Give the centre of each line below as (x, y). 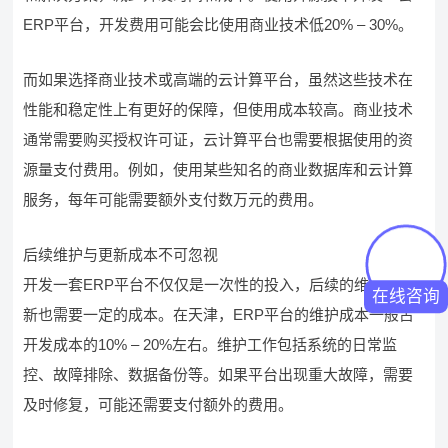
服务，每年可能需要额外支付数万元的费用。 (173, 199)
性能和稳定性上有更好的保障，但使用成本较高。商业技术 (218, 109)
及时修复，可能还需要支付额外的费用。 (158, 404)
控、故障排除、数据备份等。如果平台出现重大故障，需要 (218, 374)
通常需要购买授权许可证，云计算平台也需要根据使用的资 (218, 139)
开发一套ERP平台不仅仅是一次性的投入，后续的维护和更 (219, 284)
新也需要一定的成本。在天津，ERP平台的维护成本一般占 (219, 314)
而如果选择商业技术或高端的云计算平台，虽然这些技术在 (218, 79)
